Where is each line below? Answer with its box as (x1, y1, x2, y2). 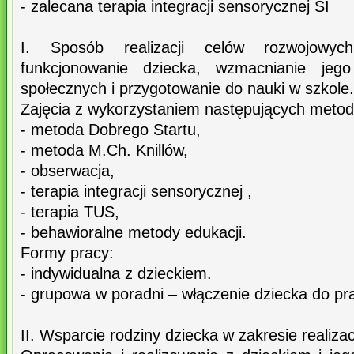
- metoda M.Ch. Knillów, (21, 141, 188, 160)
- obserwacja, (21, 162, 115, 180)
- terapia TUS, (21, 203, 119, 221)
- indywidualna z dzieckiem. (21, 265, 212, 283)
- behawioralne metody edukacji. (21, 224, 247, 242)
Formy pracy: (21, 244, 114, 262)
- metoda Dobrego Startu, (21, 121, 201, 139)
